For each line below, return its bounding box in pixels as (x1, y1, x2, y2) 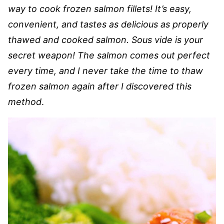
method (8, 96, 41, 107)
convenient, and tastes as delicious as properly (8, 19, 208, 29)
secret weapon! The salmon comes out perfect (8, 50, 210, 60)
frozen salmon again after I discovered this (8, 81, 191, 91)
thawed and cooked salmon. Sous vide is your (8, 34, 203, 45)
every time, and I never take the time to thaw (8, 65, 203, 76)
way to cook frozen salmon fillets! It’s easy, (8, 3, 191, 14)
